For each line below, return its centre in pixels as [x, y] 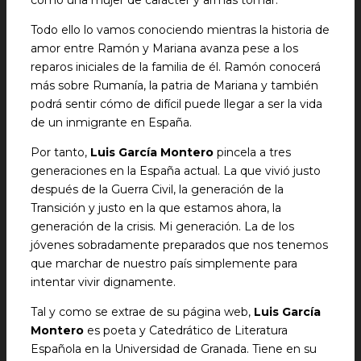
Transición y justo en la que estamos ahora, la [156, 208]
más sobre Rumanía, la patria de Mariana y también [174, 85]
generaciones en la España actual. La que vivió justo [176, 171]
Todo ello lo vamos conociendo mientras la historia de [180, 30]
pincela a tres [252, 152]
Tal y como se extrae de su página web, [142, 312]
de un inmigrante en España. [111, 122]
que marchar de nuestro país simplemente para [164, 263]
